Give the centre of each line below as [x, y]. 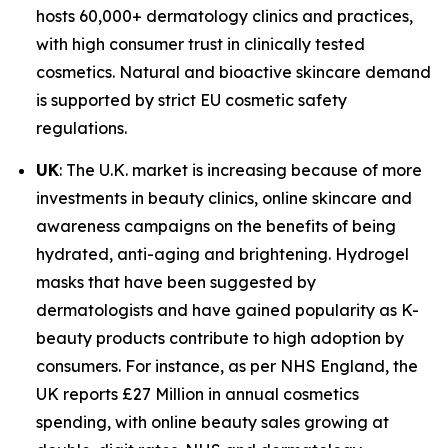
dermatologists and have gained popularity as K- [227, 309]
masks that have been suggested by [176, 281]
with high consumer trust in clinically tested [200, 44]
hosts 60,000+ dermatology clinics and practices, [224, 16]
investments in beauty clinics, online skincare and [224, 197]
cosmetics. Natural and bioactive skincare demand [233, 72]
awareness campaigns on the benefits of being [216, 225]
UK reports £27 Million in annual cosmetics [197, 393]
